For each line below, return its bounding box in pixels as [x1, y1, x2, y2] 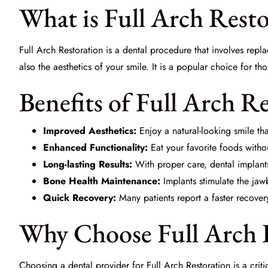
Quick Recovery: [43, 191, 116, 205]
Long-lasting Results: [43, 157, 132, 171]
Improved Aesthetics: [43, 124, 136, 138]
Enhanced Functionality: [43, 141, 148, 154]
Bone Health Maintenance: [43, 174, 160, 188]
